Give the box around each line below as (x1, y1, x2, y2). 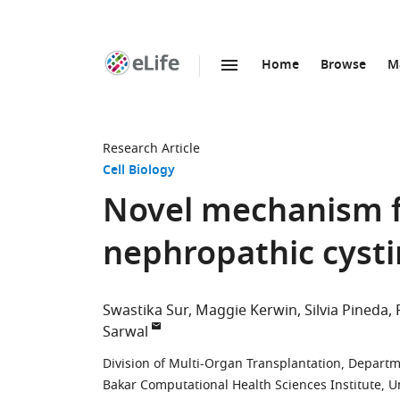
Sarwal (103, 321, 148, 343)
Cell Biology (103, 161, 175, 181)
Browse (321, 55, 366, 76)
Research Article (103, 139, 200, 158)
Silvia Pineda (304, 300, 388, 321)
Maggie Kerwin (196, 300, 297, 321)
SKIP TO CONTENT (152, 75, 262, 94)
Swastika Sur (103, 300, 188, 321)
